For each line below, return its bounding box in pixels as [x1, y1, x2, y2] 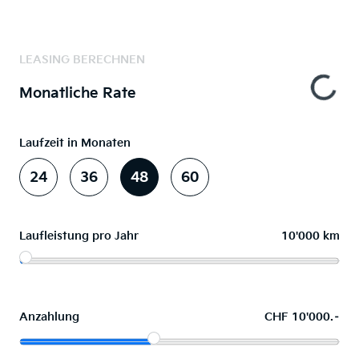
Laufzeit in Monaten [19, 136, 131, 151]
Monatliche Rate [19, 85, 136, 103]
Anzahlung [19, 310, 79, 325]
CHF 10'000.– [264, 310, 340, 325]
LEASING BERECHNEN [19, 53, 145, 67]
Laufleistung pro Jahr [19, 229, 139, 244]
